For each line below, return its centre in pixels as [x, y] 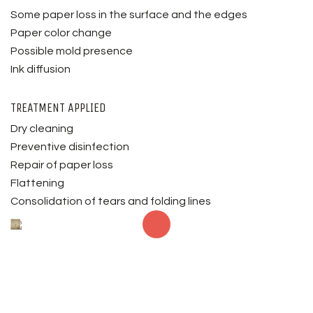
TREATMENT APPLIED [58, 108]
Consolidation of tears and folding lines [111, 201]
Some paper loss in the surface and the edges [129, 15]
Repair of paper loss [62, 165]
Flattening [37, 183]
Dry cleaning [42, 128]
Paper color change [61, 33]
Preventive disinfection [70, 146]
